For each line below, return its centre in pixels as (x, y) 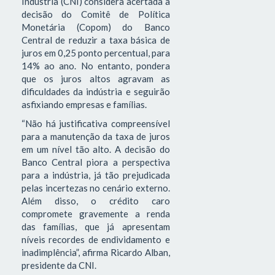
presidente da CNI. (60, 265)
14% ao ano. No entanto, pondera (96, 65)
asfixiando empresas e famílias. (85, 104)
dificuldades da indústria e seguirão (96, 91)
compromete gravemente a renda (96, 214)
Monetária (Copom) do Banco (96, 27)
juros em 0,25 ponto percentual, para (96, 52)
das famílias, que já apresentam (96, 227)
